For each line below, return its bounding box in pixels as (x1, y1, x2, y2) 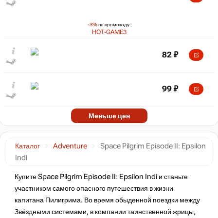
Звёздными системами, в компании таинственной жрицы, (15, 208, 196, 216)
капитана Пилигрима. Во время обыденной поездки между (15, 196, 200, 204)
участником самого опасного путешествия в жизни (15, 184, 173, 192)
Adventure (53, 142, 87, 150)
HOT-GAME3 (91, 28, 127, 36)
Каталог (15, 142, 40, 150)
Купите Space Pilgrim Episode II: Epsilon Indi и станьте (15, 173, 188, 181)
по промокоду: (97, 21, 131, 27)
